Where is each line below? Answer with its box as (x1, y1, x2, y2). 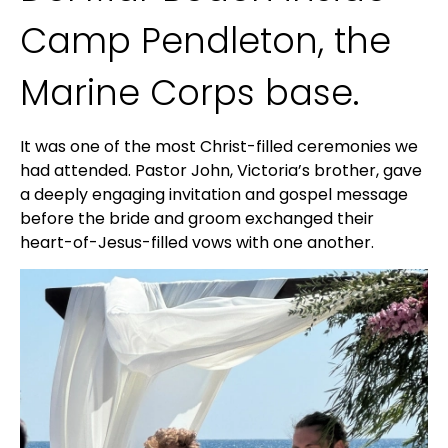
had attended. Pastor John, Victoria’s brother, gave (20, 159, 422, 183)
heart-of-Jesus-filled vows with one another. (20, 231, 374, 255)
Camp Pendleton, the (20, 16, 391, 66)
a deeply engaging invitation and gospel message (20, 183, 408, 207)
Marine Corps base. (20, 68, 359, 118)
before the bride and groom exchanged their (20, 207, 374, 231)
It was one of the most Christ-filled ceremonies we (20, 135, 418, 159)
